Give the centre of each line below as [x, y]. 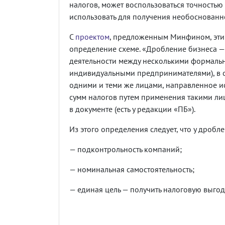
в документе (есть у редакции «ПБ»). [132, 109]
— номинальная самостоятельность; [132, 169]
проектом [92, 36]
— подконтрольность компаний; [126, 149]
